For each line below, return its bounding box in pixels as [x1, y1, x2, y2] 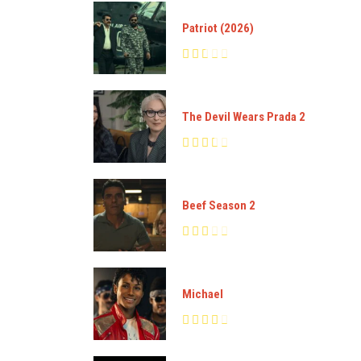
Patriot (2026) [182, 20, 254, 35]
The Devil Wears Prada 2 [182, 109, 305, 124]
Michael [182, 286, 223, 301]
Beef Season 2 [182, 197, 255, 213]
